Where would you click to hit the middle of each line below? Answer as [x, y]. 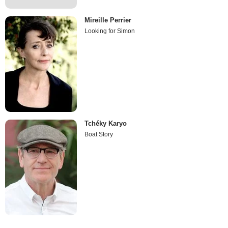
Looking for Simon [110, 31]
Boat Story [99, 135]
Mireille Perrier [108, 20]
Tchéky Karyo [106, 124]
